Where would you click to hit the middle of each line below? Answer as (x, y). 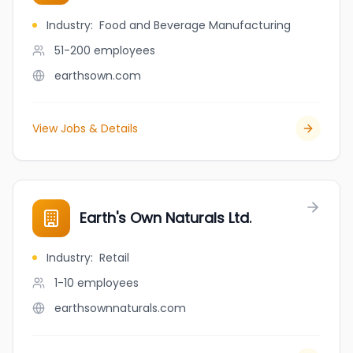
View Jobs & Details (85, 128)
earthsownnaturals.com (120, 308)
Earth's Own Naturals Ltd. (165, 218)
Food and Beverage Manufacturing (195, 25)
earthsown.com (98, 76)
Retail (114, 258)
